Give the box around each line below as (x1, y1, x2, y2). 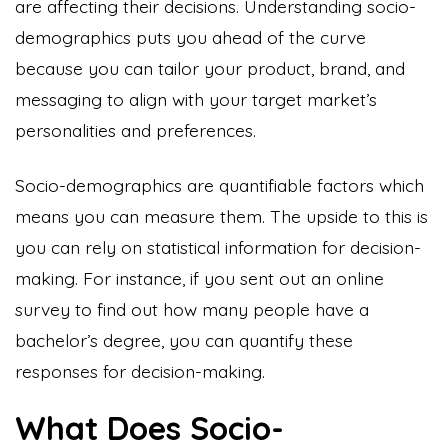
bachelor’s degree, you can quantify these (15, 328, 353, 351)
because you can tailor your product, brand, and (15, 56, 405, 79)
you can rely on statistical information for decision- (15, 235, 421, 258)
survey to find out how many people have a (15, 297, 369, 320)
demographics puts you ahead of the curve (15, 25, 366, 48)
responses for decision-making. (15, 359, 265, 382)
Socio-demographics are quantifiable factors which (15, 173, 424, 196)
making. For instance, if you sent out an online (15, 266, 384, 289)
